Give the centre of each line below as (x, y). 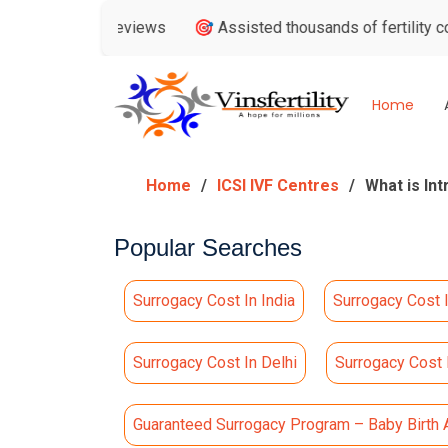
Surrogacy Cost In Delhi (215, 362)
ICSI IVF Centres (278, 185)
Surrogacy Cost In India (214, 300)
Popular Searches (208, 247)
